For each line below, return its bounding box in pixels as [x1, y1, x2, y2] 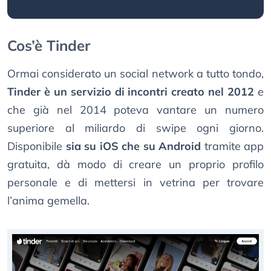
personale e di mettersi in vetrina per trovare [7, 175, 264, 190]
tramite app [201, 139, 264, 154]
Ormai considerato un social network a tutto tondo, [7, 67, 264, 81]
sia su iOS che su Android [65, 139, 201, 154]
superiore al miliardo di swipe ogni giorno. [7, 121, 264, 135]
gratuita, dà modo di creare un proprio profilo [7, 157, 264, 172]
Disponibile [7, 139, 66, 154]
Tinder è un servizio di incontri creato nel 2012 [7, 85, 255, 99]
